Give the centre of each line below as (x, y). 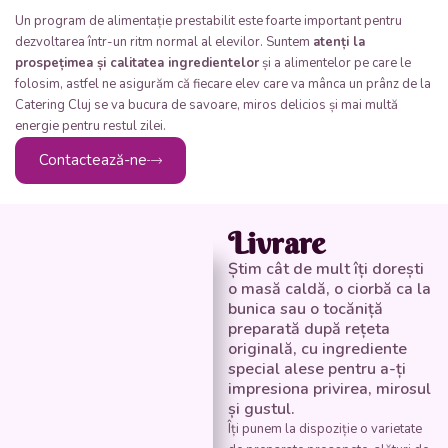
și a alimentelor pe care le (335, 63)
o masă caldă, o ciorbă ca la (329, 289)
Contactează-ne (93, 160)
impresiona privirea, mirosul (329, 389)
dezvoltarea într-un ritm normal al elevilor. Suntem (164, 42)
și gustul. (261, 409)
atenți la (339, 42)
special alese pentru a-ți (316, 369)
